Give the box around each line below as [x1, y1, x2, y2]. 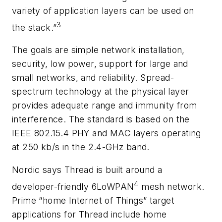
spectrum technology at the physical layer [12, 86, 189, 97]
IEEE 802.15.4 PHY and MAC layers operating [12, 128, 201, 139]
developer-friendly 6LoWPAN [12, 181, 134, 192]
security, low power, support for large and [12, 58, 188, 69]
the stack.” [12, 22, 57, 33]
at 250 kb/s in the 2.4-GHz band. [12, 142, 150, 153]
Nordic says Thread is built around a [12, 165, 163, 175]
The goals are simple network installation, [12, 45, 185, 55]
